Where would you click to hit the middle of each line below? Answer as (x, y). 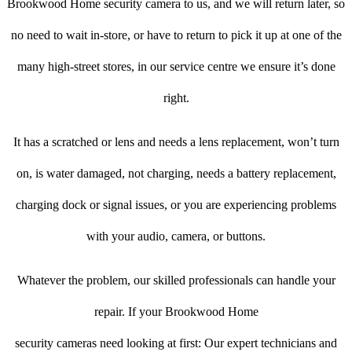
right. (176, 98)
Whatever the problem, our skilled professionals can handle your (176, 280)
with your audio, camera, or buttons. (176, 236)
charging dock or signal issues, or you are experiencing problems (176, 205)
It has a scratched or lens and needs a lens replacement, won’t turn (176, 142)
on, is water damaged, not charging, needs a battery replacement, (176, 174)
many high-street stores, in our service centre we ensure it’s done (176, 67)
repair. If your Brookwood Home (176, 312)
